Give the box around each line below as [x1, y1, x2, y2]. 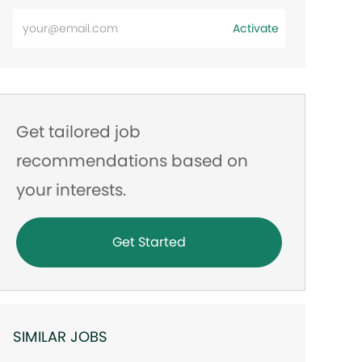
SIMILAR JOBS [13, 326, 108, 347]
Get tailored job [16, 120, 141, 144]
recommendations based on [16, 149, 249, 173]
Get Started [112, 233, 187, 252]
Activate [232, 20, 279, 37]
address [12, 55, 65, 74]
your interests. [16, 179, 127, 202]
